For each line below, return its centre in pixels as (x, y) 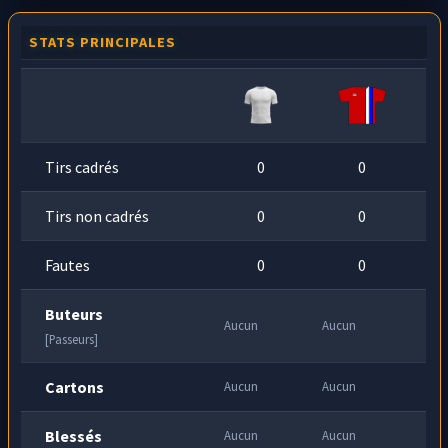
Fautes (68, 264)
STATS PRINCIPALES (103, 41)
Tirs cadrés (82, 166)
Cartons (75, 386)
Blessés (74, 435)
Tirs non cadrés (97, 215)
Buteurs (74, 313)
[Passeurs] (72, 338)
